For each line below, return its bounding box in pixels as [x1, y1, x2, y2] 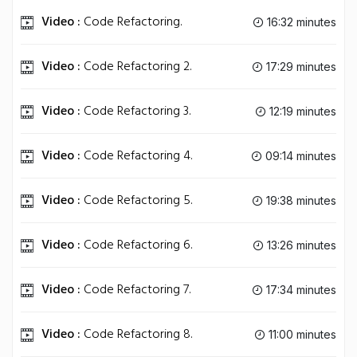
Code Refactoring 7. [80, 279, 190, 300]
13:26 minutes [264, 238, 336, 252]
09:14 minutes [262, 149, 336, 163]
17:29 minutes [263, 60, 336, 73]
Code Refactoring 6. [80, 234, 192, 256]
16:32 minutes [264, 15, 336, 29]
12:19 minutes [266, 104, 336, 118]
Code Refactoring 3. [80, 100, 190, 122]
